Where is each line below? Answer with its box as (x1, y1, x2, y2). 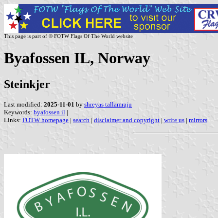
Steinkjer (4, 77, 50, 91)
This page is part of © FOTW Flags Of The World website (4, 33, 133, 39)
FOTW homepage (22, 116, 69, 124)
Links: (4, 116, 22, 124)
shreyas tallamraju (84, 100, 132, 108)
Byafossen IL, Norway (4, 49, 150, 67)
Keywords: (4, 108, 34, 116)
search (73, 116, 90, 124)
